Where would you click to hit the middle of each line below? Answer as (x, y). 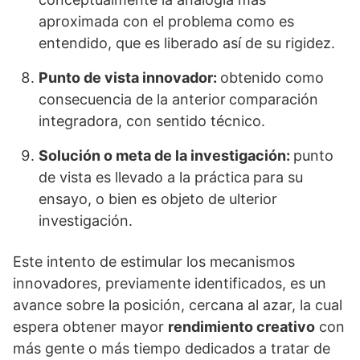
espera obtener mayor (90, 327)
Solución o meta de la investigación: (166, 155)
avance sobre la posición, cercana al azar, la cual (178, 305)
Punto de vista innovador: (129, 78)
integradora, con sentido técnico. (152, 121)
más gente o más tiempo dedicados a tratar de (172, 348)
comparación (274, 99)
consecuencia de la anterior (132, 99)
